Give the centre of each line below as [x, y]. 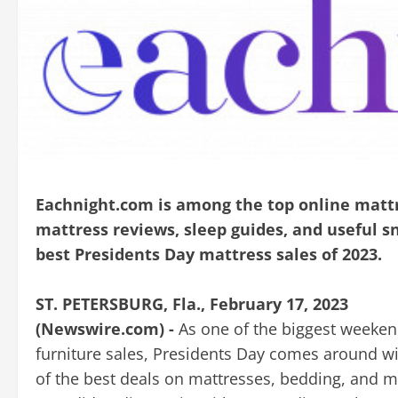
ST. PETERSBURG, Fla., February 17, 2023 [192, 303]
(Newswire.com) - [107, 328]
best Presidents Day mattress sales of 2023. [209, 254]
